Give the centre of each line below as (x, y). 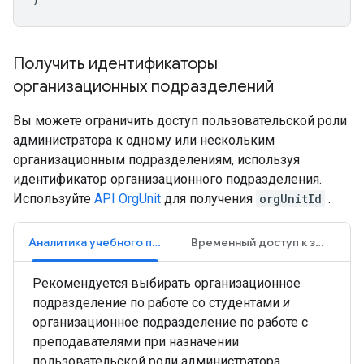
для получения (208, 199)
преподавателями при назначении (136, 342)
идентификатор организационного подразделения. (167, 179)
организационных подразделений (143, 87)
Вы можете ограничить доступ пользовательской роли (180, 121)
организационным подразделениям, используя (156, 160)
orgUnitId (290, 199)
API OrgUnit (128, 199)
